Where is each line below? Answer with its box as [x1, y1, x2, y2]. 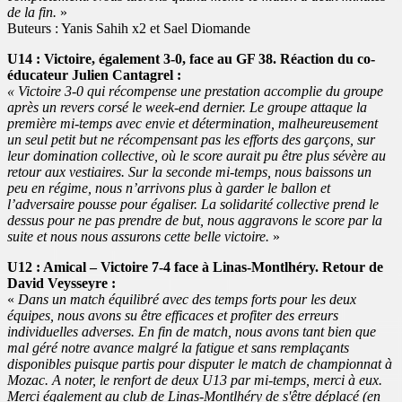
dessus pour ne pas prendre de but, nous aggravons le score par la [7, 212, 382, 228]
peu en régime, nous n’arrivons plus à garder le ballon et [7, 179, 330, 196]
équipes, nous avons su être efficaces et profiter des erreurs [7, 307, 338, 323]
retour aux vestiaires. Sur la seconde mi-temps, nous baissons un [7, 163, 371, 179]
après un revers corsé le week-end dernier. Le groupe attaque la [7, 99, 367, 115]
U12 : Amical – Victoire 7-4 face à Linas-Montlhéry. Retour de [7, 258, 383, 275]
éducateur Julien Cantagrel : [7, 66, 181, 83]
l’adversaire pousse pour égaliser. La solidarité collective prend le [7, 196, 379, 212]
